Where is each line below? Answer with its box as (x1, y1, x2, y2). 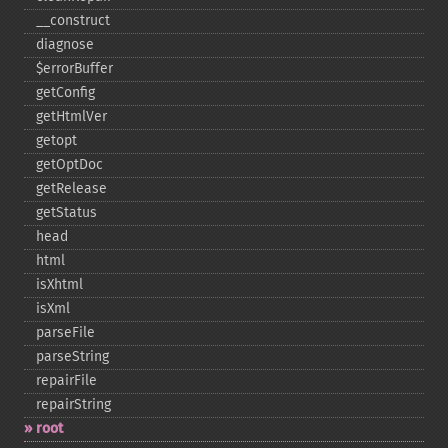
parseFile (36, 324, 95, 341)
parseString (36, 348, 109, 365)
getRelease (36, 180, 107, 197)
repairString (36, 396, 111, 413)
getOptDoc (36, 156, 103, 173)
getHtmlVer (36, 108, 107, 125)
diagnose (36, 36, 94, 53)
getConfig (36, 84, 95, 101)
